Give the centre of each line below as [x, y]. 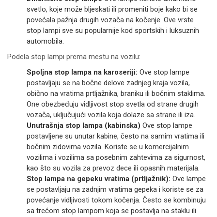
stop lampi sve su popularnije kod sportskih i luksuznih [113, 31]
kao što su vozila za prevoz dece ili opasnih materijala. [113, 168]
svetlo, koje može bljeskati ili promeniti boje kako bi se [112, 9]
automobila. [45, 41]
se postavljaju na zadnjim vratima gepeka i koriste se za [115, 190]
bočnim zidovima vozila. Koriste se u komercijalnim [108, 147]
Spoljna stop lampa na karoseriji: [82, 72]
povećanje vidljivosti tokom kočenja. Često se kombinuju [116, 200]
